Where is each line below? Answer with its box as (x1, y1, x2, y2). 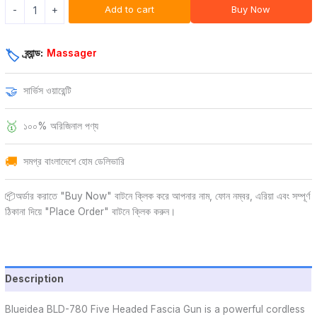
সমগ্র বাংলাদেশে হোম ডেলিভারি (23, 156, 125, 168)
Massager (47, 47, 98, 59)
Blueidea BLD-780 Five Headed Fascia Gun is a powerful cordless (5, 303, 306, 315)
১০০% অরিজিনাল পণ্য (23, 120, 99, 132)
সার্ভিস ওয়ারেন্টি (23, 85, 72, 97)
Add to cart (105, 3, 155, 15)
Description (5, 273, 64, 285)
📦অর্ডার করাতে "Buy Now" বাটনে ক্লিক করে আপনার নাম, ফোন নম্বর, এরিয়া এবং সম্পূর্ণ (5, 190, 311, 202)
